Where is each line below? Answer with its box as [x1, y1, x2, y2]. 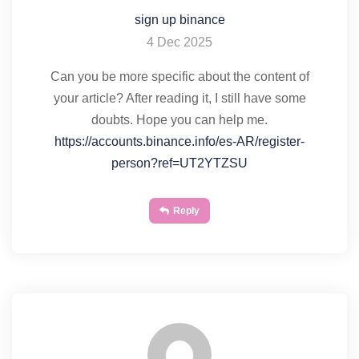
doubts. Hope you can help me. [91, 113, 268, 127]
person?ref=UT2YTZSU [111, 156, 248, 170]
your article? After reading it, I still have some [53, 91, 306, 105]
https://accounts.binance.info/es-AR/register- [54, 135, 305, 148]
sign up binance [134, 13, 225, 26]
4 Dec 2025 [147, 35, 212, 49]
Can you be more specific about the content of [50, 70, 309, 83]
